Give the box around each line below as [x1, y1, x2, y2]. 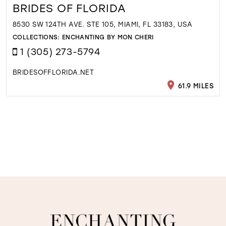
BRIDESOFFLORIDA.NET [12, 68, 94, 77]
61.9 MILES [176, 81, 214, 90]
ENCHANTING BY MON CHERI [62, 32, 154, 41]
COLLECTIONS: [12, 32, 63, 41]
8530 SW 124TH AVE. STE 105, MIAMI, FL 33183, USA [12, 20, 193, 29]
